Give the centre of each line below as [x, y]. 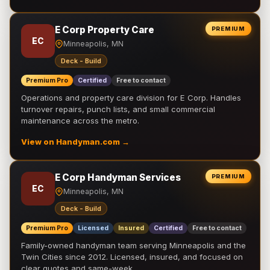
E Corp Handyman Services [118, 177]
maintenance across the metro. [80, 121]
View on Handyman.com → [75, 142]
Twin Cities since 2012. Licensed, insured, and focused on [132, 257]
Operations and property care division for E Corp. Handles [131, 98]
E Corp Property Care [105, 30]
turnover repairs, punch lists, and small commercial [118, 109]
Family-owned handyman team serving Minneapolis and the [133, 245]
